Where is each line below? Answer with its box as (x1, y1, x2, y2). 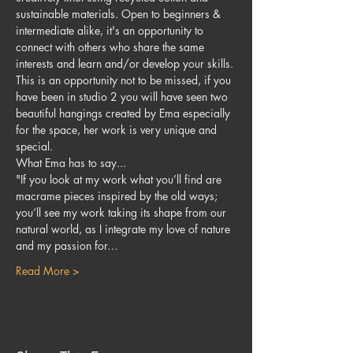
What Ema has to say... (16, 155, 126, 170)
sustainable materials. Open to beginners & (16, 6, 224, 21)
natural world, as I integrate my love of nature (16, 221, 233, 236)
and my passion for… (16, 238, 118, 253)
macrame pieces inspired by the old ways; (16, 188, 221, 203)
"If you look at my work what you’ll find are (16, 172, 225, 187)
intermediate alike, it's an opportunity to (16, 23, 206, 38)
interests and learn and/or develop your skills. (16, 56, 236, 71)
